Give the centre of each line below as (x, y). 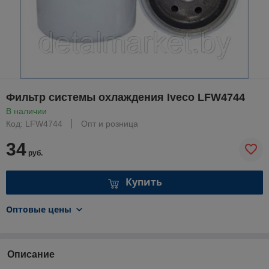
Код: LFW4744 (34, 123)
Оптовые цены (39, 209)
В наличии (26, 111)
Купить (144, 182)
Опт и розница (110, 123)
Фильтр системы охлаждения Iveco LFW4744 (125, 97)
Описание (31, 254)
